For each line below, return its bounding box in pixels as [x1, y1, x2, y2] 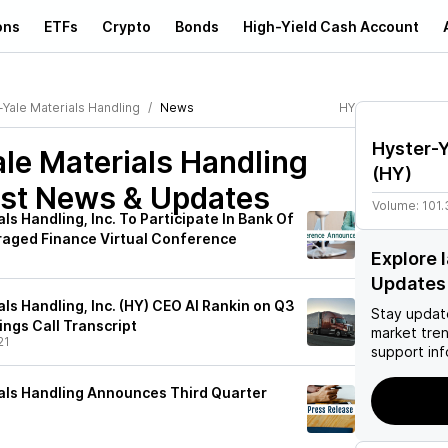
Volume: [372, 198, 422, 213]
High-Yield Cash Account [243, 17, 419, 35]
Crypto [102, 17, 151, 35]
